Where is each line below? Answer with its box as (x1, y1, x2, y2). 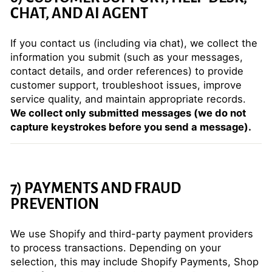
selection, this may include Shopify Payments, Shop (10, 256, 259, 268)
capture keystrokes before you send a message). (10, 121, 251, 133)
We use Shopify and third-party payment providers (10, 228, 253, 240)
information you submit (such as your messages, (10, 51, 243, 63)
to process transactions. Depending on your (10, 242, 221, 254)
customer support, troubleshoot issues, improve (10, 79, 242, 91)
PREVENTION (10, 196, 99, 212)
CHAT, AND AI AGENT (10, 5, 148, 21)
